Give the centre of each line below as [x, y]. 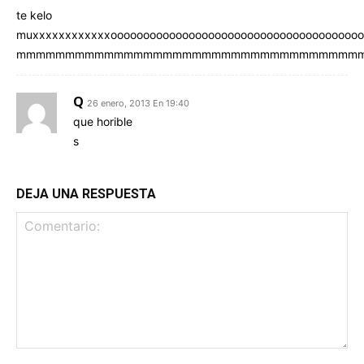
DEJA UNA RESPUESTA [86, 193]
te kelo [34, 15]
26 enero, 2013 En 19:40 [138, 103]
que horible [103, 121]
